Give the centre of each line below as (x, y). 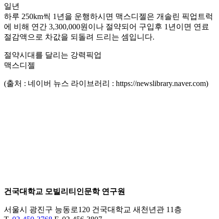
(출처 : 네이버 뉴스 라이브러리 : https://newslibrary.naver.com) (106, 83)
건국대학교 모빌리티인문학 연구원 (65, 191)
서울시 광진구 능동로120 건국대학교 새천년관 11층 (93, 209)
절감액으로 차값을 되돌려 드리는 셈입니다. (79, 37)
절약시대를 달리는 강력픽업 (53, 55)
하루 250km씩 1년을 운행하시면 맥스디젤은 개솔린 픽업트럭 (109, 16)
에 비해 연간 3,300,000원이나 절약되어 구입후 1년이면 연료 (107, 26)
